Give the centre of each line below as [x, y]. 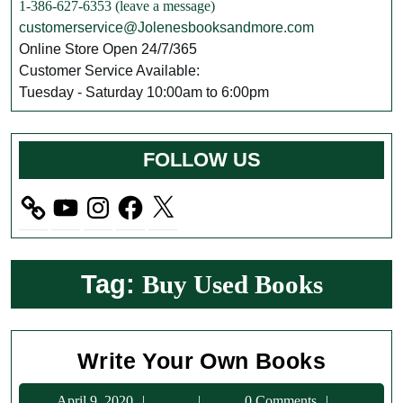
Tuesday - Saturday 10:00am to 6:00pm [144, 92]
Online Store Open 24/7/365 [108, 49]
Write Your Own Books [201, 361]
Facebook [139, 198]
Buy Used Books [232, 284]
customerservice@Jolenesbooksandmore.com [166, 27]
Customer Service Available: [109, 71]
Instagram [108, 198]
